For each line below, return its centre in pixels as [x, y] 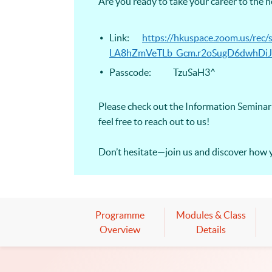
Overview [120, 230]
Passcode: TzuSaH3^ [162, 72]
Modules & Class [211, 215]
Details [211, 230]
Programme [120, 215]
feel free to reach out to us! [154, 122]
